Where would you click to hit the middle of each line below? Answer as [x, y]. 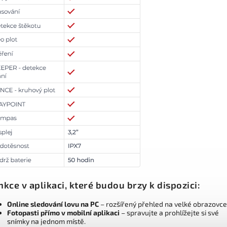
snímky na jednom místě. [46, 221]
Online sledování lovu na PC [53, 204]
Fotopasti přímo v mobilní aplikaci [63, 213]
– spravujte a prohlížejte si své [170, 213]
